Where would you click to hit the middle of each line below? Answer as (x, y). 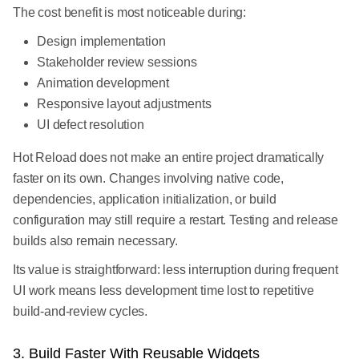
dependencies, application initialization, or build (145, 200)
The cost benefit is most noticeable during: (130, 13)
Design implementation (101, 42)
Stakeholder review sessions (117, 63)
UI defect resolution (91, 125)
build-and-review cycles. (81, 312)
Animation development (103, 83)
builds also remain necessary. (95, 241)
